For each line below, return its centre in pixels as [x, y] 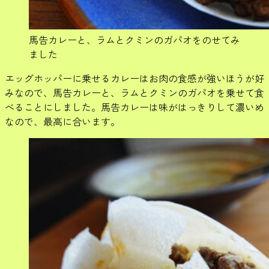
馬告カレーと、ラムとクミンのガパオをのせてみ [134, 39]
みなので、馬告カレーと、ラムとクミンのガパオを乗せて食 [134, 92]
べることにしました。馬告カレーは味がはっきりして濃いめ [134, 107]
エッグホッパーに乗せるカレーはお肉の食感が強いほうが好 [134, 78]
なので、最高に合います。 [62, 121]
